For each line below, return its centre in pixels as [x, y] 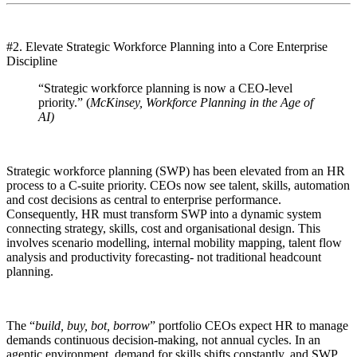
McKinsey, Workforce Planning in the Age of [202, 102]
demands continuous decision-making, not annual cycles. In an [163, 339]
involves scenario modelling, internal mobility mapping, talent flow [174, 242]
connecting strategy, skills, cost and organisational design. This [163, 228]
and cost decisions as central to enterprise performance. [144, 199]
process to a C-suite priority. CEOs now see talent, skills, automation [178, 185]
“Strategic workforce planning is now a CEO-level [165, 88]
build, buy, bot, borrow [92, 325]
